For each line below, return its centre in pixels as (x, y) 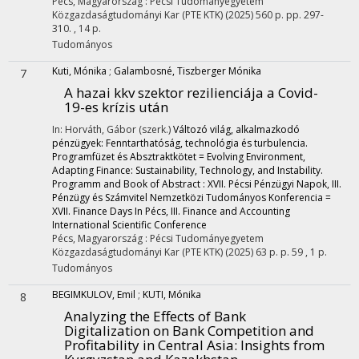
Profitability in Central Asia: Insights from (194, 345)
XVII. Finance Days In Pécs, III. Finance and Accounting (171, 211)
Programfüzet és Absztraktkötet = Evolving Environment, (179, 157)
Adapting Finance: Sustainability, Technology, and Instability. (188, 170)
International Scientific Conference (129, 225)
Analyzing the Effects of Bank (155, 316)
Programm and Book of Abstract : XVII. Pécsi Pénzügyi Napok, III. (197, 184)
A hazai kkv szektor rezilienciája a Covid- (191, 93)
